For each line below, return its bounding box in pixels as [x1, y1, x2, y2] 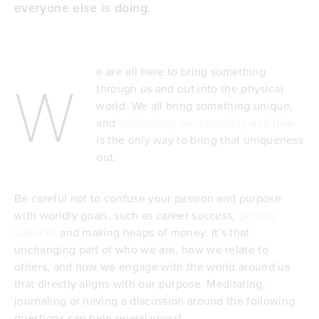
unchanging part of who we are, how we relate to [14, 241, 269, 257]
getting [239, 206, 276, 223]
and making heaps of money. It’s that [56, 224, 250, 240]
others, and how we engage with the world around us [14, 258, 291, 274]
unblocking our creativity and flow [118, 114, 296, 130]
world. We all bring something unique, [96, 97, 293, 113]
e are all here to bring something [96, 63, 266, 79]
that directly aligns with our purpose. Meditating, [14, 275, 266, 291]
